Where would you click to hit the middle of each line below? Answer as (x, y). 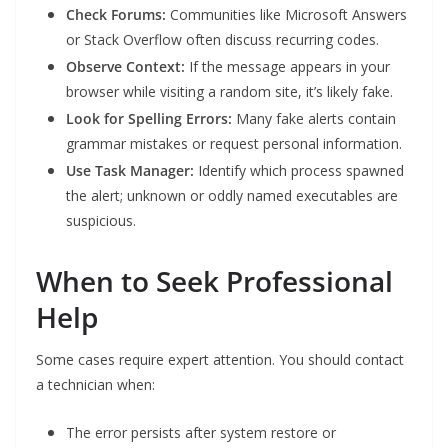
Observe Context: (125, 67)
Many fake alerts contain (314, 119)
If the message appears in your (287, 67)
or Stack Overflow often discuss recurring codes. (222, 40)
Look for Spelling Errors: (149, 119)
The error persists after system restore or (201, 433)
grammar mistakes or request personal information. (234, 144)
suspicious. (101, 221)
